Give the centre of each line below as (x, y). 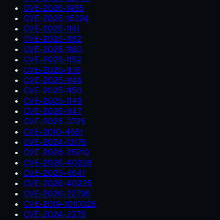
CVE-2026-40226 (58, 163)
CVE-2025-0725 (55, 121)
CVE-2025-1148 (53, 80)
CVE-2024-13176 (55, 142)
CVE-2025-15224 (56, 18)
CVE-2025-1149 (53, 101)
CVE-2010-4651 (53, 132)
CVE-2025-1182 (53, 39)
